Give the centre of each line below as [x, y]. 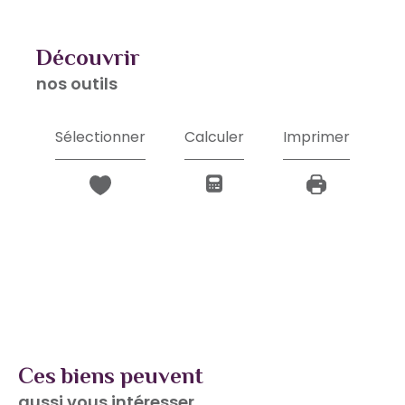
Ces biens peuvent [118, 375]
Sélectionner [101, 137]
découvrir [96, 58]
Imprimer [316, 137]
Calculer [214, 137]
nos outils [77, 84]
